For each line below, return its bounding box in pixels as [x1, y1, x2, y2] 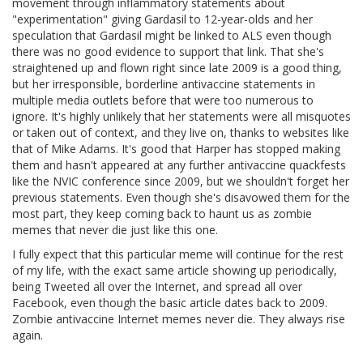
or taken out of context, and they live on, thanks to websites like [12, 125, 349, 141]
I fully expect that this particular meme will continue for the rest [12, 246, 344, 263]
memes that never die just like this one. [12, 222, 218, 238]
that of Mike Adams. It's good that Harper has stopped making [12, 141, 340, 157]
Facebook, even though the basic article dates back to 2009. [12, 295, 327, 311]
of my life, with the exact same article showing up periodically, [12, 263, 337, 279]
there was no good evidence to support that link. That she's [12, 44, 324, 60]
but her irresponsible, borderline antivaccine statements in [12, 76, 315, 92]
